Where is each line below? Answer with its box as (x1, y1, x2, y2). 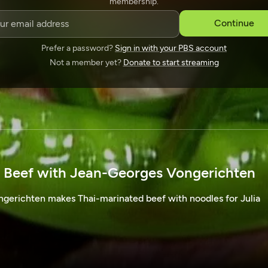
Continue (214, 17, 255, 29)
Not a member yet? (49, 57, 123, 68)
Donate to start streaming (123, 57, 219, 68)
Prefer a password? (41, 43, 115, 53)
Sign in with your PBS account (115, 43, 227, 53)
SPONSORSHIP (109, 9, 159, 17)
